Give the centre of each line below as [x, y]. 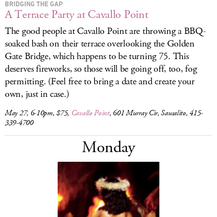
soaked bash [26, 44]
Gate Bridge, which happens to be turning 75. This [97, 56]
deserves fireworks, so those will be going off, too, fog [101, 69]
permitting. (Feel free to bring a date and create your [100, 82]
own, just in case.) [37, 94]
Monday [108, 147]
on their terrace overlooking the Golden [121, 44]
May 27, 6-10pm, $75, [38, 113]
